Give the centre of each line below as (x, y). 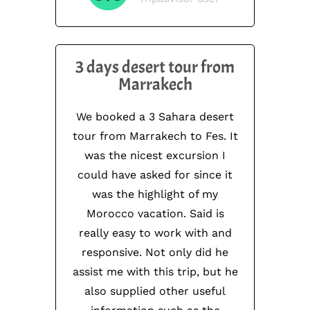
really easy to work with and (155, 233)
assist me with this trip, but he (155, 272)
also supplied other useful (155, 291)
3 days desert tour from (155, 67)
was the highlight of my (155, 194)
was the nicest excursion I (155, 156)
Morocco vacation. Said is (155, 214)
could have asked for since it (155, 175)
